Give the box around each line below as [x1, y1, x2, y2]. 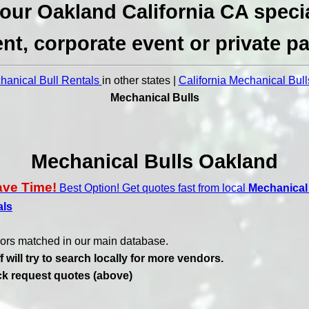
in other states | [101, 74, 179, 86]
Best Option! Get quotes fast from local [57, 181, 248, 194]
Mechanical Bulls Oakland [31, 150, 278, 172]
